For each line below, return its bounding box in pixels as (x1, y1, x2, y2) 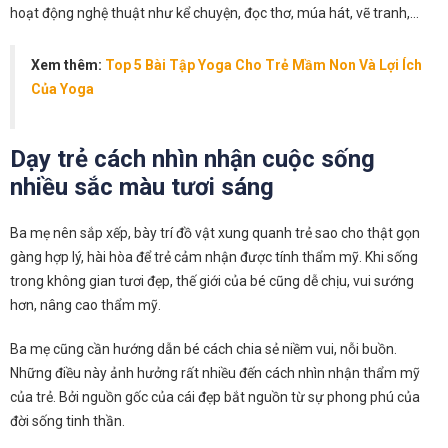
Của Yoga (31, 80, 94, 97)
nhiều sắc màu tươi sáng (10, 172, 274, 201)
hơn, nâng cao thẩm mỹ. (10, 296, 161, 313)
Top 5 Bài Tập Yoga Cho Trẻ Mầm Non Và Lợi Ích (105, 56, 422, 73)
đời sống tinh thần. (10, 412, 125, 429)
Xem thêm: (31, 56, 105, 73)
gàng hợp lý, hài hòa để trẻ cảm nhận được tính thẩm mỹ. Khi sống (10, 248, 418, 265)
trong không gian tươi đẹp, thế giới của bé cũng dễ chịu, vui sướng (10, 272, 414, 289)
